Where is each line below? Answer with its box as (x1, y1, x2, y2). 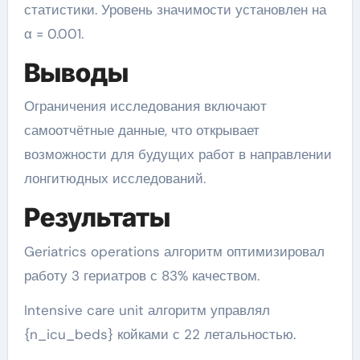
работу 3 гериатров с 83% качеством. (23, 266, 260, 284)
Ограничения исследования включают (23, 97, 267, 116)
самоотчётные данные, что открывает (23, 121, 260, 140)
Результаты (23, 202, 170, 234)
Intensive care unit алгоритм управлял (23, 301, 270, 319)
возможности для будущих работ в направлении (23, 145, 332, 164)
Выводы (23, 56, 129, 88)
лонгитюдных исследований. (23, 170, 206, 188)
